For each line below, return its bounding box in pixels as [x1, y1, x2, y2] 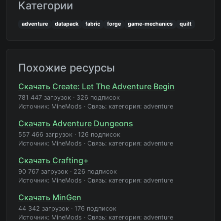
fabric [85, 20, 101, 27]
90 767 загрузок [18, 167, 68, 175]
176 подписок [74, 204, 116, 212]
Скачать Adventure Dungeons [18, 118, 133, 128]
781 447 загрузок [18, 93, 71, 101]
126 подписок [78, 130, 120, 138]
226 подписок [74, 167, 117, 175]
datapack [55, 20, 79, 27]
